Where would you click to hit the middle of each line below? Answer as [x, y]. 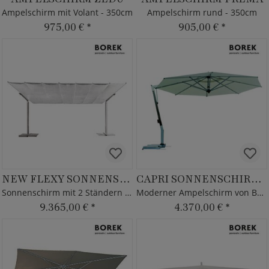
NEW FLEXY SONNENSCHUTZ [125, 179]
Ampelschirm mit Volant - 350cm [67, 12]
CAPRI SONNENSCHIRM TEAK [256, 179]
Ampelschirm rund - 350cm [202, 12]
